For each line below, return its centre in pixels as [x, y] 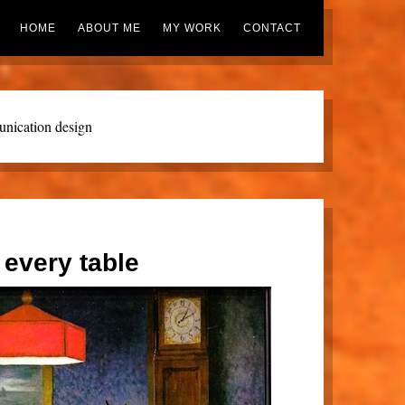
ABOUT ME [110, 28]
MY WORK [193, 28]
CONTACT [273, 28]
